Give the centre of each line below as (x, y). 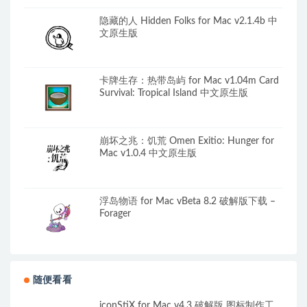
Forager (115, 213)
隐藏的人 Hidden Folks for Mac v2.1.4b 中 (188, 21)
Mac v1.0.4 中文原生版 (148, 153)
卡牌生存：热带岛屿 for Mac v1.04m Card (189, 81)
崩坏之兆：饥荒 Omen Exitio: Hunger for (187, 141)
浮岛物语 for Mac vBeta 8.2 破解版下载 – (187, 201)
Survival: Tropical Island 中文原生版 (174, 94)
